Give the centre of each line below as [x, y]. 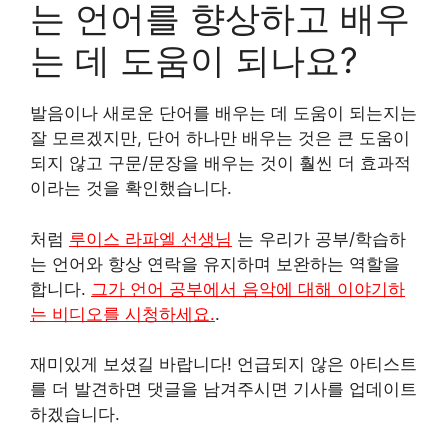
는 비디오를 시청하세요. [122, 313]
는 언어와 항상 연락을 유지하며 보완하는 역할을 [215, 263]
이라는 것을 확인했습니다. [131, 188]
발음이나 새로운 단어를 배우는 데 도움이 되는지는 [223, 113]
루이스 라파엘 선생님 [150, 238]
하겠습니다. [75, 414]
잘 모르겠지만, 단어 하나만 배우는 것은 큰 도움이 [220, 138]
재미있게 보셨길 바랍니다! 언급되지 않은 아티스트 [223, 364]
